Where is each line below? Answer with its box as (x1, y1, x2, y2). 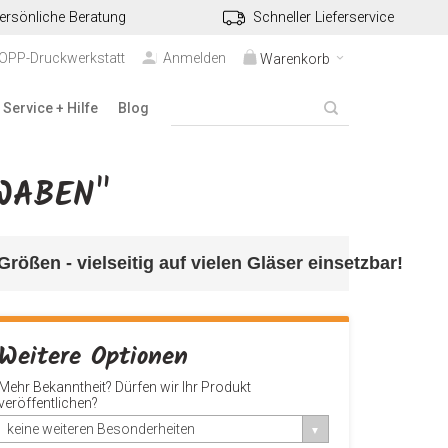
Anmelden (163, 50, 226, 66)
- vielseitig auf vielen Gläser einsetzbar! (65, 253, 403, 273)
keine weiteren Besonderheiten (7, 421, 196, 437)
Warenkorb (260, 51, 330, 68)
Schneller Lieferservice (253, 9, 395, 26)
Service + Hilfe (2, 100, 98, 116)
